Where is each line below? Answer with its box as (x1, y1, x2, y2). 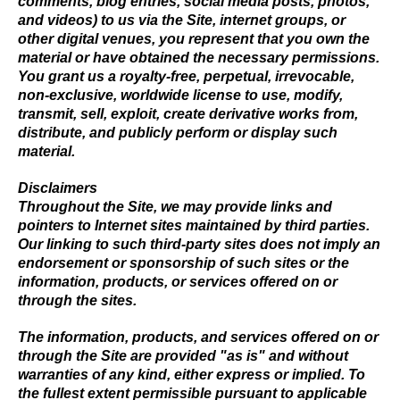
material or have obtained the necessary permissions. (18, 50, 379, 65)
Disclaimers (18, 180, 97, 196)
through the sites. (18, 293, 137, 308)
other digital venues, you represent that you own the (18, 31, 370, 46)
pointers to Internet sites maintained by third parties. (18, 218, 370, 233)
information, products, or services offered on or (18, 274, 337, 289)
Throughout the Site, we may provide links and (18, 199, 332, 214)
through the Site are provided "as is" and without (18, 348, 348, 363)
